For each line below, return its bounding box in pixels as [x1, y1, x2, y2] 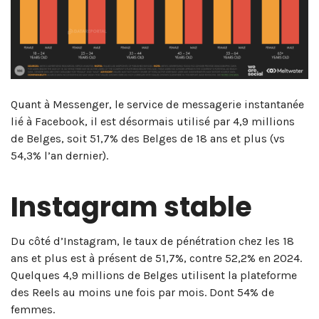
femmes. [11, 302, 55, 316]
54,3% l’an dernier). [11, 148, 108, 162]
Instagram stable [11, 187, 252, 226]
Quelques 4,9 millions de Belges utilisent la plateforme [11, 268, 297, 282]
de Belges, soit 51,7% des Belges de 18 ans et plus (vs [11, 131, 285, 145]
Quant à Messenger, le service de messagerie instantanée [11, 97, 304, 111]
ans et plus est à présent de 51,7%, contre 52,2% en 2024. [11, 251, 302, 265]
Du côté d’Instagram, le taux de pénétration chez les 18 [11, 234, 294, 248]
